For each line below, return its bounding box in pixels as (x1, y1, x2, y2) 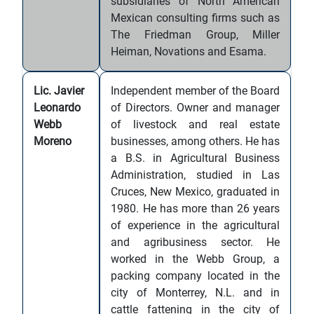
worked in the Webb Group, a (111, 252, 280, 266)
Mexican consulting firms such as (111, 11, 280, 25)
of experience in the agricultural (111, 219, 280, 232)
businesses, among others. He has (111, 135, 280, 148)
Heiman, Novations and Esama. (111, 45, 267, 58)
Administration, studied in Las (111, 168, 280, 182)
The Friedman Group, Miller (111, 28, 280, 41)
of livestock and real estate (111, 118, 280, 131)
